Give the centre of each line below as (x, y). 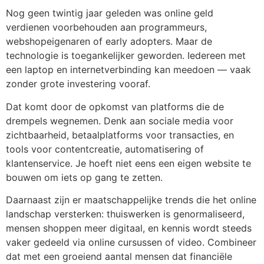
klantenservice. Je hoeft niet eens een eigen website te (128, 163)
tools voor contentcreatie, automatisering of (105, 149)
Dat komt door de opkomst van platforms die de (115, 106)
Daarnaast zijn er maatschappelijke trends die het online (131, 199)
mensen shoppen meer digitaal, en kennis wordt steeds (129, 228)
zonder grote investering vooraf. (78, 84)
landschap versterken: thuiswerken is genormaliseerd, (125, 214)
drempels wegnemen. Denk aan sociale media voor (120, 121)
